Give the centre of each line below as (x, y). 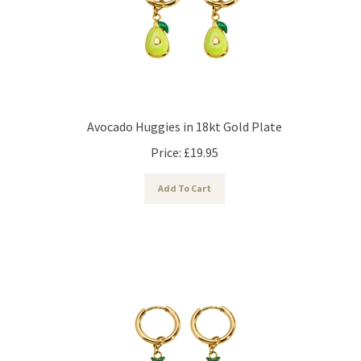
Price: (166, 145)
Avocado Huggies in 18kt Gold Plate (185, 119)
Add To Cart (185, 180)
